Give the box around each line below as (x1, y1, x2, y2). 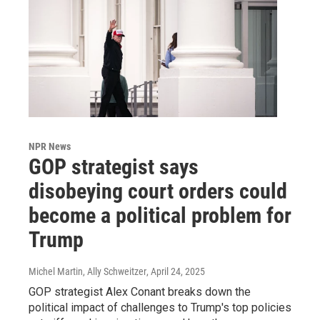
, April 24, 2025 (146, 265, 205, 277)
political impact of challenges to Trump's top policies (29, 300, 291, 314)
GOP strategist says (29, 154, 199, 179)
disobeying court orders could (29, 178, 287, 204)
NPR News (29, 140, 71, 152)
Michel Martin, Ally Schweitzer (29, 265, 146, 277)
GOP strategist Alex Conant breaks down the (29, 284, 251, 299)
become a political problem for (29, 202, 291, 228)
